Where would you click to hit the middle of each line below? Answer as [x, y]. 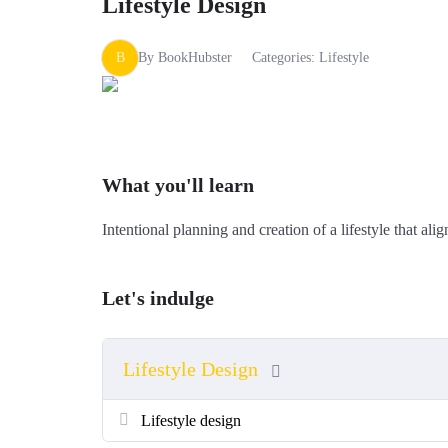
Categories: [285, 57]
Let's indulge [158, 297]
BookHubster [195, 57]
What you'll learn [178, 184]
